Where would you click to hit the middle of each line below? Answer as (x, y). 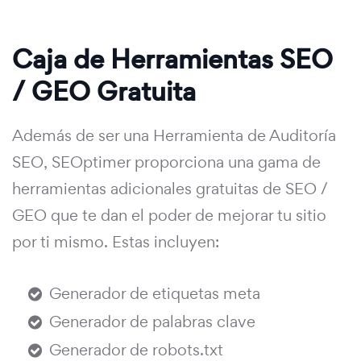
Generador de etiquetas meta (155, 294)
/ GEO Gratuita (104, 92)
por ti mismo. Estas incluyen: (116, 242)
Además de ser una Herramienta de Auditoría (174, 136)
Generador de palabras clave (152, 322)
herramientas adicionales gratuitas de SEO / (170, 189)
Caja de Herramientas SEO (172, 60)
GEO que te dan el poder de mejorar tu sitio (169, 216)
